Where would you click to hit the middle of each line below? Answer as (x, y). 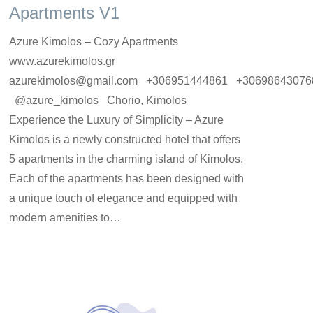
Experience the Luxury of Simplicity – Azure (116, 120)
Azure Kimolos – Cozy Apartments (94, 42)
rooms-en (28, 243)
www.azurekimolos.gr (68, 61)
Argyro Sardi (96, 243)
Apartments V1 (64, 13)
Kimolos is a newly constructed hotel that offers (125, 139)
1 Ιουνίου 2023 (161, 243)
